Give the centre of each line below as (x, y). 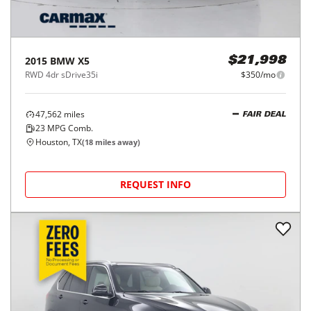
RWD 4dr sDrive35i (61, 75)
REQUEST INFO (155, 184)
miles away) (117, 142)
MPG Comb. (69, 128)
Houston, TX (59, 142)
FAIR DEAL (264, 115)
